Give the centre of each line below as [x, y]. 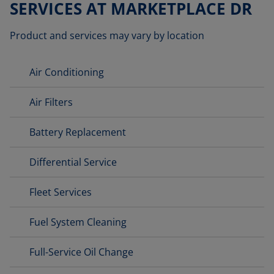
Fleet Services [61, 192]
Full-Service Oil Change [81, 252]
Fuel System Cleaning [78, 222]
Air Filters [51, 102]
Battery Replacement [78, 132]
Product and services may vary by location [107, 35]
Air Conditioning [67, 72]
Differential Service [73, 162]
